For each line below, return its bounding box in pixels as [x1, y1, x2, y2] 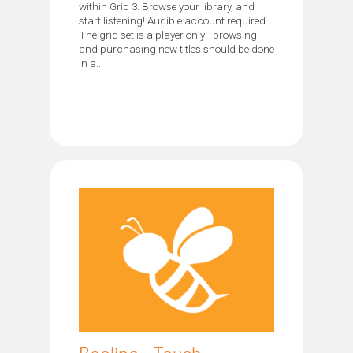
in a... [79, 56, 103, 69]
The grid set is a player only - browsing [79, 28, 257, 41]
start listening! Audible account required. [79, 13, 268, 27]
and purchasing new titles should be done [79, 42, 274, 55]
